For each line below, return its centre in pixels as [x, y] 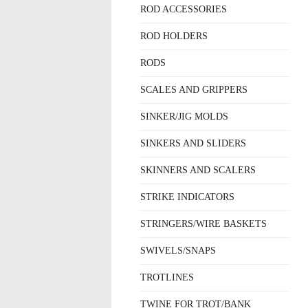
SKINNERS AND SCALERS [198, 170]
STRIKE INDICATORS [187, 197]
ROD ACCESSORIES [184, 9]
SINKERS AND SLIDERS [193, 143]
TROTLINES [167, 277]
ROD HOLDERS [174, 36]
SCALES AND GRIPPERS [194, 90]
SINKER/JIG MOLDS [184, 117]
